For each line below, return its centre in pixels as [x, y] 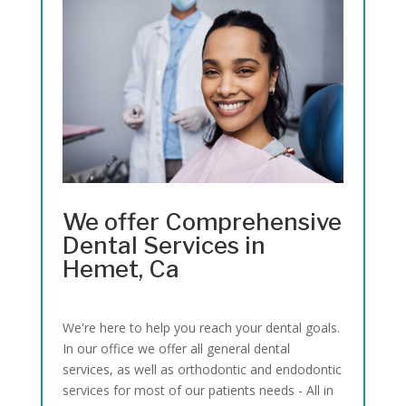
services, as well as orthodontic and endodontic [203, 370]
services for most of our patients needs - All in [198, 391]
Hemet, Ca [121, 269]
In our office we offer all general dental [177, 349]
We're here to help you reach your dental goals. [202, 328]
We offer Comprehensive [203, 222]
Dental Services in [164, 246]
